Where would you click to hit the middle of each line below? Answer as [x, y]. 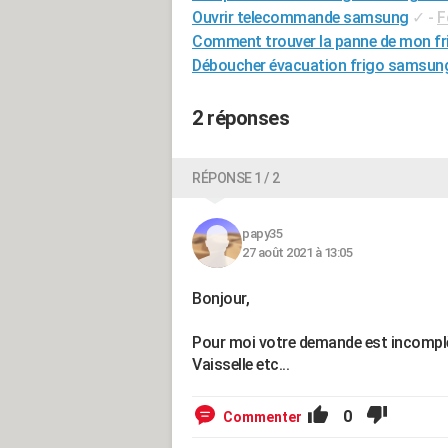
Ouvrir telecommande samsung [300, 17]
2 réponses [240, 118]
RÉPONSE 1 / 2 [236, 178]
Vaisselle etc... [240, 364]
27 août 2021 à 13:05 [297, 252]
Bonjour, [220, 298]
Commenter [262, 417]
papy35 [262, 233]
